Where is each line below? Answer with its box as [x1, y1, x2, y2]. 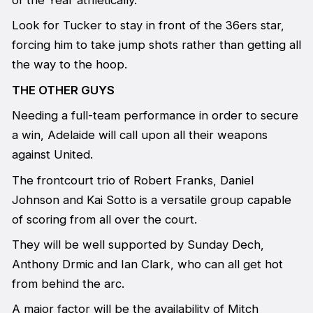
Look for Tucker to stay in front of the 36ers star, [11, 18, 284, 33]
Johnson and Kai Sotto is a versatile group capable [11, 192, 291, 207]
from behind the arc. [11, 277, 124, 291]
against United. [11, 147, 93, 162]
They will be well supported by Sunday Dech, [11, 238, 264, 252]
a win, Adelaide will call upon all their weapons [11, 128, 268, 143]
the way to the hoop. [11, 57, 127, 72]
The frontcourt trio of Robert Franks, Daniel [11, 173, 254, 187]
